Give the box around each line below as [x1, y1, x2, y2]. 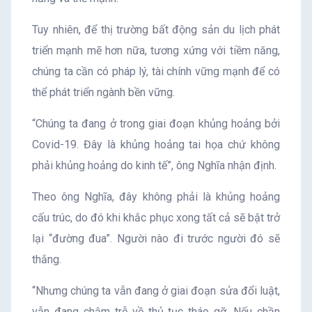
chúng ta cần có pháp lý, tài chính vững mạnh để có [32, 64, 280, 78]
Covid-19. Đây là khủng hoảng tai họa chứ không [32, 137, 280, 151]
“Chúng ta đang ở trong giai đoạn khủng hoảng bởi [32, 116, 280, 130]
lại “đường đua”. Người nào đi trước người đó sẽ [32, 231, 280, 245]
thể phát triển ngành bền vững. [32, 85, 175, 99]
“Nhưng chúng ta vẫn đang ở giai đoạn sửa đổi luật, [32, 283, 280, 297]
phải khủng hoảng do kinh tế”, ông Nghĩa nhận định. [32, 158, 276, 172]
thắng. [32, 252, 61, 266]
